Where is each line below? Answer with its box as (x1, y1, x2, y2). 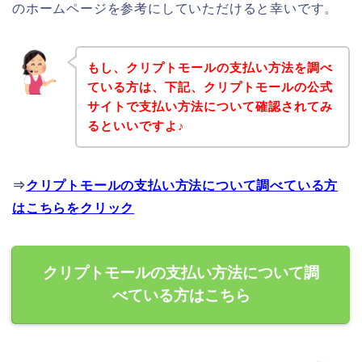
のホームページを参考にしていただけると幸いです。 (12, 2, 339, 16)
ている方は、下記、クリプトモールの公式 (86, 79, 333, 94)
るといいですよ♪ (86, 118, 185, 133)
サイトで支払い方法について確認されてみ (86, 99, 333, 113)
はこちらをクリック (12, 200, 135, 215)
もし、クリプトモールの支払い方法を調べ (86, 60, 333, 74)
